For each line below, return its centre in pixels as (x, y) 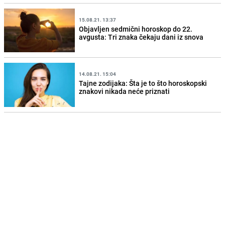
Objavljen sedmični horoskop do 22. (136, 29)
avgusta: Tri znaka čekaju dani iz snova (141, 37)
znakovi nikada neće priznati (125, 91)
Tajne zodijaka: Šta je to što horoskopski (143, 83)
